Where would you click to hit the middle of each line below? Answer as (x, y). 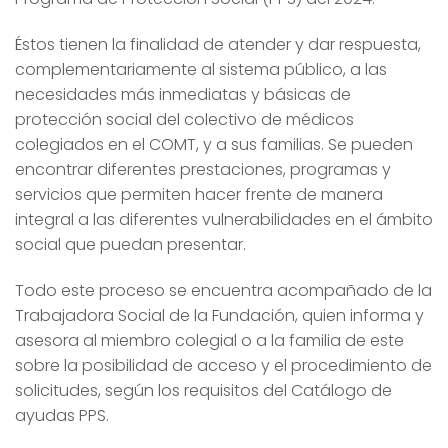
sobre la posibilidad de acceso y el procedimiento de (223, 365)
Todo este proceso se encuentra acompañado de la (223, 290)
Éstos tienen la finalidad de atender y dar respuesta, (218, 44)
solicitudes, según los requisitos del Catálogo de (203, 390)
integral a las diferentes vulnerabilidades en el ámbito (224, 219)
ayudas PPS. (62, 415)
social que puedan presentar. (130, 244)
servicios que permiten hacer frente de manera (199, 194)
